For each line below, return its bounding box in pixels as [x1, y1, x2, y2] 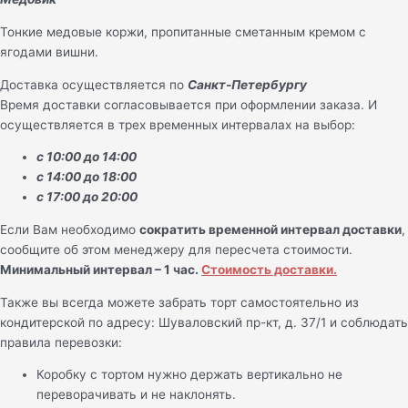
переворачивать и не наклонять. [36, 387, 236, 403]
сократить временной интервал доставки [139, 222, 402, 238]
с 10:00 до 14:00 [36, 149, 137, 165]
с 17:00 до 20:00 [36, 189, 138, 205]
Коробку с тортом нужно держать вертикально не [36, 367, 342, 382]
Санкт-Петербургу [188, 76, 307, 92]
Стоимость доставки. [201, 262, 337, 278]
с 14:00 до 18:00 [36, 169, 137, 185]
